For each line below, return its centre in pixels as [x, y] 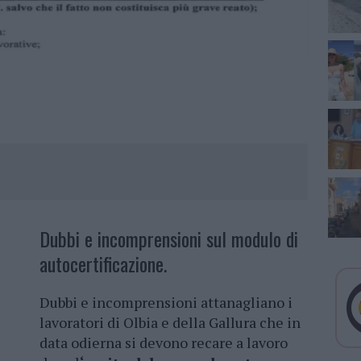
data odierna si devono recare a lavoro [164, 343]
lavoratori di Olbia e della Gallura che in [170, 323]
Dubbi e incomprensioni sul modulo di [169, 239]
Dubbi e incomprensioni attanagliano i [166, 303]
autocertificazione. [103, 264]
